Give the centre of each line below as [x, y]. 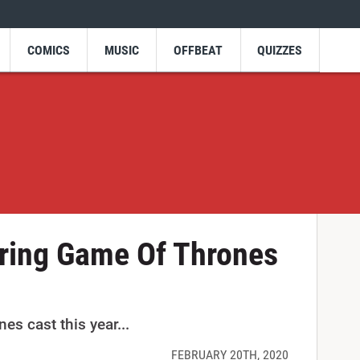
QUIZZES [280, 50]
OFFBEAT [198, 50]
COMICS [48, 50]
